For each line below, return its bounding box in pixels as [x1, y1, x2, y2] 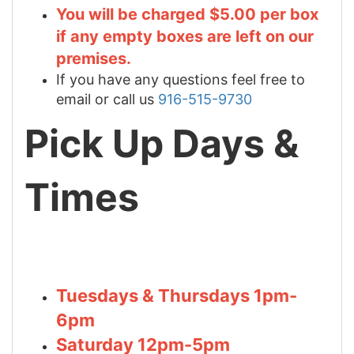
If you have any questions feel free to [56, 70, 305, 88]
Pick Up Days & [24, 119, 299, 167]
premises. [56, 48, 135, 68]
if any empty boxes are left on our [56, 26, 314, 46]
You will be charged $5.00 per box [56, 4, 318, 24]
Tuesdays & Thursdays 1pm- [56, 284, 297, 306]
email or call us [56, 90, 158, 107]
